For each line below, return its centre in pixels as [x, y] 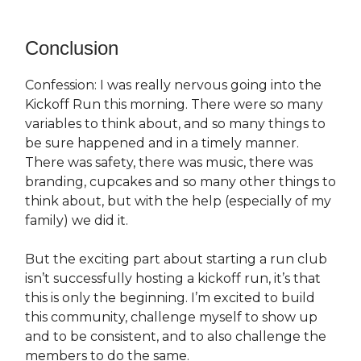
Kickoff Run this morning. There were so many [174, 105]
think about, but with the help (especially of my [178, 201]
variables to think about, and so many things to [175, 124]
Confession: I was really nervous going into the [173, 85]
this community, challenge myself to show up [171, 317]
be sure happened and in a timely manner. [162, 143]
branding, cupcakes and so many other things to [180, 182]
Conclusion [72, 48]
